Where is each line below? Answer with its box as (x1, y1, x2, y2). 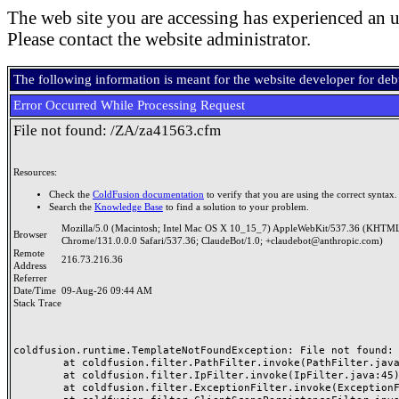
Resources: (13, 167, 57, 177)
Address (13, 261, 52, 271)
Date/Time (13, 286, 61, 296)
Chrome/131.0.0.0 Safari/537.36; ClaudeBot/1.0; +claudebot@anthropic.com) (61, 236, 383, 246)
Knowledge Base (94, 201, 163, 212)
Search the (49, 201, 94, 212)
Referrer (13, 273, 53, 283)
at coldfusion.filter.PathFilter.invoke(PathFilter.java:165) (13, 356, 63, 369)
